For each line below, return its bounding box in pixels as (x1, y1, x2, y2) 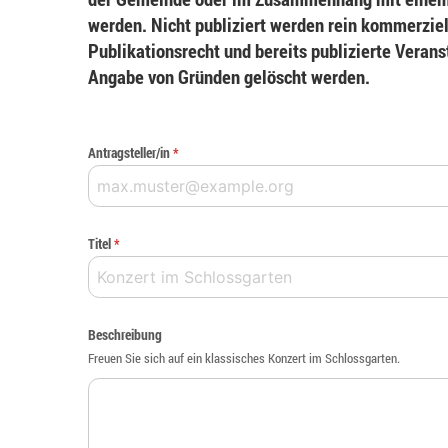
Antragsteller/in (88, 142, 170, 162)
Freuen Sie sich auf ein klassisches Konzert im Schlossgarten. (88, 349, 400, 366)
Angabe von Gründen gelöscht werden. (88, 63, 370, 89)
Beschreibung (88, 324, 162, 344)
